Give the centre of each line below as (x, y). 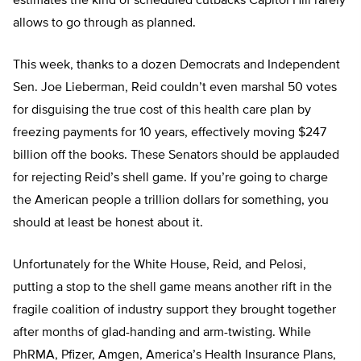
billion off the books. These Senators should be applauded (176, 156)
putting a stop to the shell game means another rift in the (172, 288)
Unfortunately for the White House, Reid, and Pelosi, (160, 266)
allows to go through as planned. (104, 24)
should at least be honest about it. (108, 224)
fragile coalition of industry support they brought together (174, 311)
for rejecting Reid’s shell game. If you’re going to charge (170, 178)
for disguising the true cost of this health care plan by (162, 111)
